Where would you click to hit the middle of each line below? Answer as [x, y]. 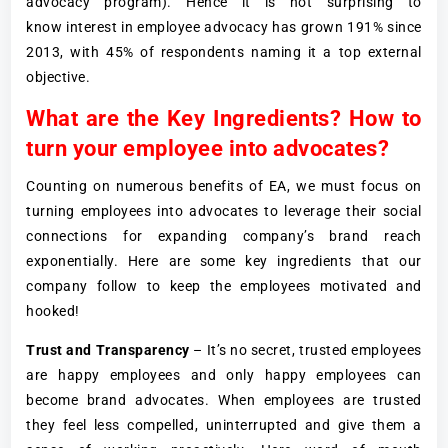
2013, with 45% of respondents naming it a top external [224, 51]
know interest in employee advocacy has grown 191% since [224, 26]
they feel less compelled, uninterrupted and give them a [224, 424]
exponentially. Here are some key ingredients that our [224, 260]
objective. [58, 76]
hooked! [53, 310]
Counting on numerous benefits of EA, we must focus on [224, 185]
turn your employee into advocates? [208, 148]
